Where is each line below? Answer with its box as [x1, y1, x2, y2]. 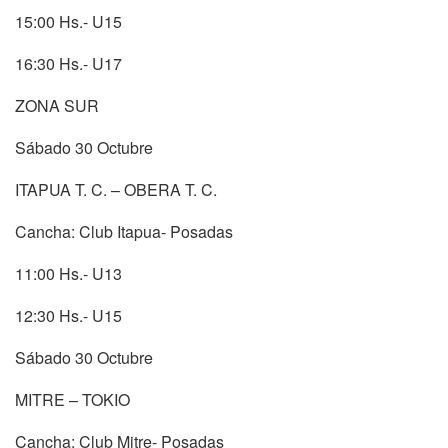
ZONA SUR [15, 93, 99, 117]
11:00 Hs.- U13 [15, 261, 122, 285]
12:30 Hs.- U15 [15, 303, 122, 327]
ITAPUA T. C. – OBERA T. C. [15, 177, 217, 201]
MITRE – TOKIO [15, 387, 130, 411]
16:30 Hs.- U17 [15, 51, 122, 75]
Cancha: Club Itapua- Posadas [15, 219, 233, 243]
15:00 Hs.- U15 [15, 9, 122, 33]
